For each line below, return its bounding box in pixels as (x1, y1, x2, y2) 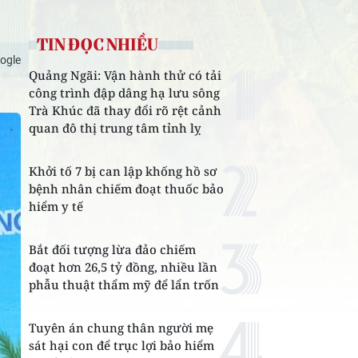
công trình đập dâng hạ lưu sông (29, 85, 220, 101)
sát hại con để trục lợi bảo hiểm (29, 337, 214, 353)
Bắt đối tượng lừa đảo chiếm (29, 241, 196, 257)
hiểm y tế (29, 198, 83, 214)
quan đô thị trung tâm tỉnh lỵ (29, 120, 201, 136)
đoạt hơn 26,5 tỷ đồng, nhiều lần (29, 259, 217, 275)
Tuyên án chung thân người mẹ (29, 320, 213, 336)
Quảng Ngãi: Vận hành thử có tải (29, 67, 221, 83)
